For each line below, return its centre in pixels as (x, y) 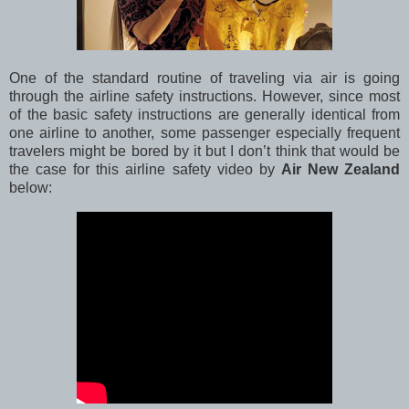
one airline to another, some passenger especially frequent (204, 133)
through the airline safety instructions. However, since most (204, 97)
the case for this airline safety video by (145, 170)
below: (31, 188)
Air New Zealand (341, 170)
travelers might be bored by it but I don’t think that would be (204, 152)
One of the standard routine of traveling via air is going (204, 79)
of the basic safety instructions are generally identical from (204, 115)
